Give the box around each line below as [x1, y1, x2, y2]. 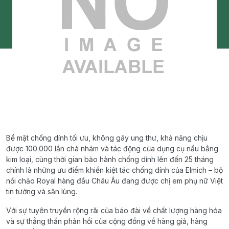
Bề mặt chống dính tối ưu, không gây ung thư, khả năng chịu [6, 133, 208, 142]
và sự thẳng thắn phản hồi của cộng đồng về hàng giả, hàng [6, 217, 208, 225]
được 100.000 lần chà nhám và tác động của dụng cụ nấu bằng [6, 144, 218, 153]
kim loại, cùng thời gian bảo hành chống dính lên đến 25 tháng [6, 155, 214, 164]
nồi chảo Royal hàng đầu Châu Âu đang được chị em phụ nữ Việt [6, 176, 223, 185]
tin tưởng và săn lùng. [6, 187, 77, 196]
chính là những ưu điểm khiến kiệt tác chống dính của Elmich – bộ [6, 166, 223, 174]
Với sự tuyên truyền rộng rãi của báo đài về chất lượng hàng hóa [6, 206, 222, 215]
